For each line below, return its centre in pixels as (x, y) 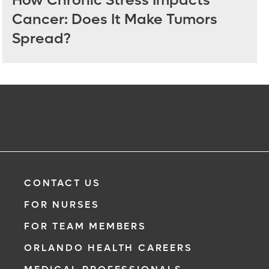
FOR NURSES (62, 204)
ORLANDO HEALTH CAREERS (108, 248)
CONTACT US (62, 183)
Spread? (41, 39)
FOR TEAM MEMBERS (85, 226)
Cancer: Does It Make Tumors (115, 20)
